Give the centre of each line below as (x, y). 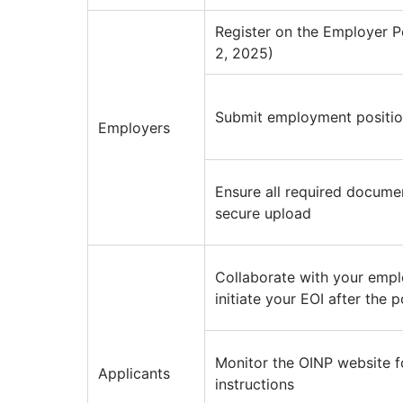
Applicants (134, 374)
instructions (255, 385)
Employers (134, 128)
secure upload (263, 214)
